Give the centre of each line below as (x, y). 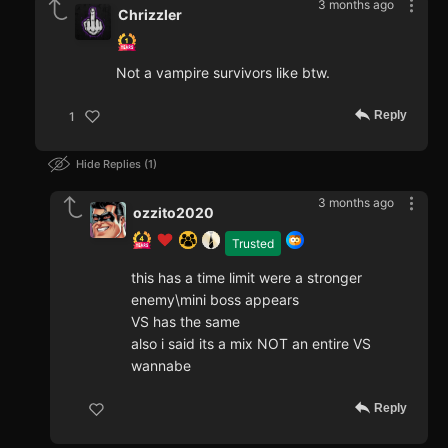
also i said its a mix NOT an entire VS (251, 344)
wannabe (161, 366)
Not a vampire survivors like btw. (223, 73)
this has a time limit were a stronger (246, 278)
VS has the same (185, 322)
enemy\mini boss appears (215, 300)
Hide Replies (110, 164)
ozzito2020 (173, 213)
